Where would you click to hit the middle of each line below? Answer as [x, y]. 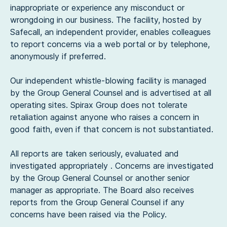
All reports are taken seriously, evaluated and [94, 154]
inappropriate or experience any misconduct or [97, 8]
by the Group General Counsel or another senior [100, 178]
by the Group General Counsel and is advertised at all [111, 93]
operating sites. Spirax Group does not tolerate [99, 105]
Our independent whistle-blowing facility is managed [108, 81]
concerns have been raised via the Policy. [88, 214]
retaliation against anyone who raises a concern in [105, 117]
